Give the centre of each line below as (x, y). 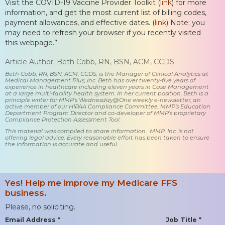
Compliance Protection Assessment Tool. (63, 119)
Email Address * (33, 219)
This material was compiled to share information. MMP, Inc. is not (99, 131)
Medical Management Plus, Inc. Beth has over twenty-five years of (100, 80)
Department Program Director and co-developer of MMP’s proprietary (105, 113)
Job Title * (184, 219)
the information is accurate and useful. (62, 144)
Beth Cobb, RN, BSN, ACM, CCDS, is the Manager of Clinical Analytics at (107, 74)
